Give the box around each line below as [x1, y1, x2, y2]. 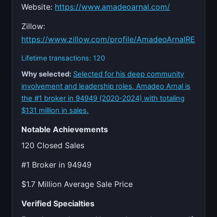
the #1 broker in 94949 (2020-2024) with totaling [21, 94, 185, 103]
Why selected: [21, 70, 72, 79]
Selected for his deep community [73, 70, 185, 79]
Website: [21, 2, 55, 12]
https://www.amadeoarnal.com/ [55, 2, 170, 12]
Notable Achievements [21, 124, 108, 135]
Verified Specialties [21, 198, 95, 208]
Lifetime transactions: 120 [21, 53, 106, 62]
